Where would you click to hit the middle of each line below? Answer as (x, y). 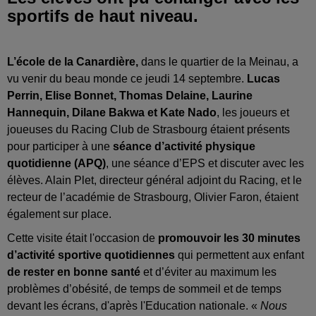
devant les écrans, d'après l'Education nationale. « (134, 306)
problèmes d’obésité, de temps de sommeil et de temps (144, 289)
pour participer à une (59, 147)
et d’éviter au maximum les (210, 272)
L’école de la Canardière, (73, 62)
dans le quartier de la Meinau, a (218, 62)
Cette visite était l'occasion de (81, 238)
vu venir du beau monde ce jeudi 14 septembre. (127, 79)
